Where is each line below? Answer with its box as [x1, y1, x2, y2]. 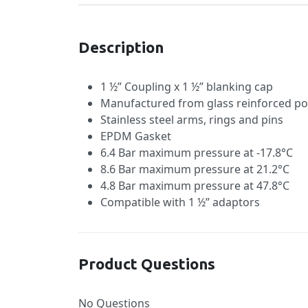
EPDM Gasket [100, 128, 171, 144]
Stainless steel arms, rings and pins [100, 111, 283, 127]
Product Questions [78, 254, 215, 272]
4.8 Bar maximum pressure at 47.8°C [100, 177, 289, 193]
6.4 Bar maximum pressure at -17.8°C [100, 144, 293, 160]
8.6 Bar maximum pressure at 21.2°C [100, 161, 289, 177]
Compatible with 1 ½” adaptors [100, 194, 260, 210]
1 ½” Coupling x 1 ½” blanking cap [100, 78, 273, 94]
